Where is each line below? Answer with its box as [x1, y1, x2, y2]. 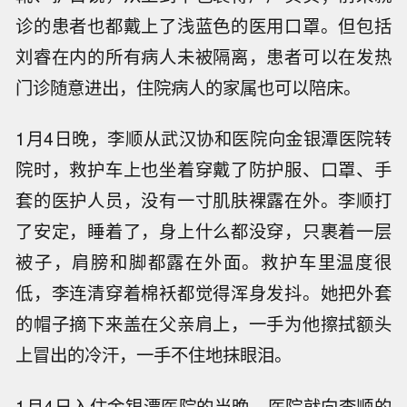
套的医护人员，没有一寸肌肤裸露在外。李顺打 [15, 187, 392, 213]
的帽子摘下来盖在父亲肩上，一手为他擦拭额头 [15, 311, 392, 337]
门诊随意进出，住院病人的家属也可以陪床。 [15, 74, 362, 100]
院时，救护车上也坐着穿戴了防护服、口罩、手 [15, 156, 392, 183]
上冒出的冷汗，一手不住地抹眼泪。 [15, 342, 293, 368]
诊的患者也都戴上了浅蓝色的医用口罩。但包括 [15, 12, 392, 38]
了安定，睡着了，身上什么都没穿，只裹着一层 [15, 218, 392, 244]
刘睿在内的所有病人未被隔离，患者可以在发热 [15, 43, 392, 69]
